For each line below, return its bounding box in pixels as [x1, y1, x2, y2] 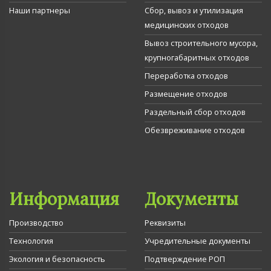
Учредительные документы [145, 235, 250, 246]
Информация [9, 188, 119, 210]
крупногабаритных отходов [145, 51, 249, 63]
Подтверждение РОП [145, 253, 225, 264]
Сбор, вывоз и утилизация [145, 4, 243, 16]
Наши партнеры [9, 4, 70, 16]
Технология [9, 235, 53, 246]
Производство [9, 217, 64, 228]
